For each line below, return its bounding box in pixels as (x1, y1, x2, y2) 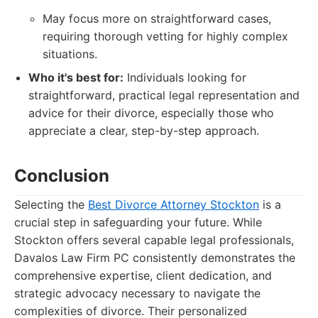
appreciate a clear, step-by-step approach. (28, 124, 259, 138)
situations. (43, 47, 97, 61)
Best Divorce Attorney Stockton (88, 197, 259, 212)
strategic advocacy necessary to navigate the (14, 286, 261, 300)
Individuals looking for (124, 70, 246, 84)
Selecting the (14, 197, 88, 212)
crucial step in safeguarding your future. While (14, 215, 262, 229)
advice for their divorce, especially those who (28, 106, 274, 120)
